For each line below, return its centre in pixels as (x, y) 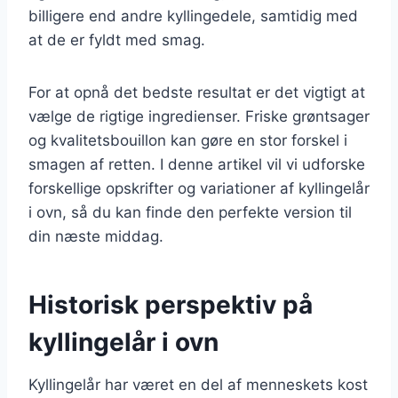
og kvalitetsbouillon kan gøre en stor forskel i (188, 140)
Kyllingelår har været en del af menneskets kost (198, 384)
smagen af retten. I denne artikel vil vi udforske (197, 164)
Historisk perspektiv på (171, 304)
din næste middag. (96, 236)
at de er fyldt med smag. (117, 40)
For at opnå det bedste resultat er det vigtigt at (197, 92)
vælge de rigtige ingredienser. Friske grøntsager (199, 116)
